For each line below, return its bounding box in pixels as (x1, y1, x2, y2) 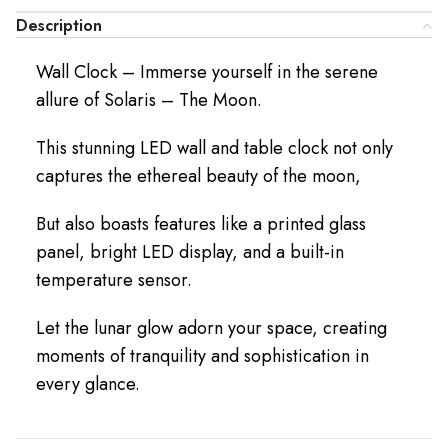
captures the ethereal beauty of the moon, (36, 162, 361, 189)
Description (16, 13, 102, 37)
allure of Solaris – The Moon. (36, 86, 262, 113)
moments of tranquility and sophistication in (36, 342, 369, 369)
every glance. (36, 370, 140, 397)
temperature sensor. (36, 266, 192, 293)
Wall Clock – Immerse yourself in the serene (36, 58, 378, 85)
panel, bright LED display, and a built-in (36, 238, 344, 265)
